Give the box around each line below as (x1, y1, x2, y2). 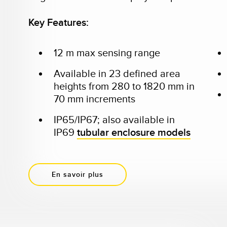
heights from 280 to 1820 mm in (53, 81, 195, 93)
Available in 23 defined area (53, 68, 180, 80)
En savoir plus (51, 170, 103, 179)
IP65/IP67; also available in (53, 114, 175, 126)
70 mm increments (53, 93, 138, 105)
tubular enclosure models (77, 127, 191, 139)
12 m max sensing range (53, 47, 160, 59)
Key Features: (28, 17, 89, 29)
